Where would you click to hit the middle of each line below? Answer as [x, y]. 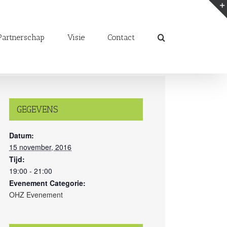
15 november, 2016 [40, 147]
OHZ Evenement [36, 195]
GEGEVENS [37, 109]
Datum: [22, 135]
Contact [121, 37]
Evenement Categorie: [47, 183]
